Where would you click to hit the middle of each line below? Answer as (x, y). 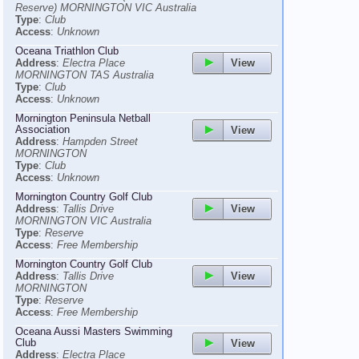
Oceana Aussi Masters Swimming (94, 331)
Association (42, 129)
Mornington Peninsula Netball (83, 118)
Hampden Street (100, 141)
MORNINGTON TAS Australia (85, 75)
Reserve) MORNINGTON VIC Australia (106, 8)
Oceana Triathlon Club (67, 51)
